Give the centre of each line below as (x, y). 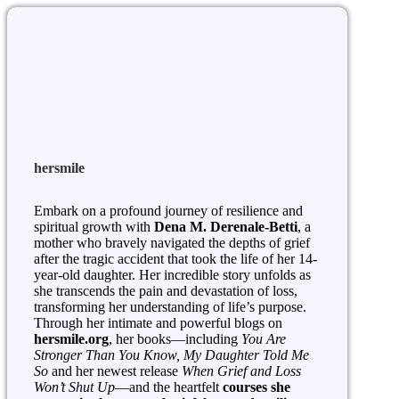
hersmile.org (71, 338)
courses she (256, 387)
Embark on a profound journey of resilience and (168, 210)
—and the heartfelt (169, 387)
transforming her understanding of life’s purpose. (170, 306)
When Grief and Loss (241, 370)
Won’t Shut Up (74, 387)
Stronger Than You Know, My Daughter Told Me (171, 354)
